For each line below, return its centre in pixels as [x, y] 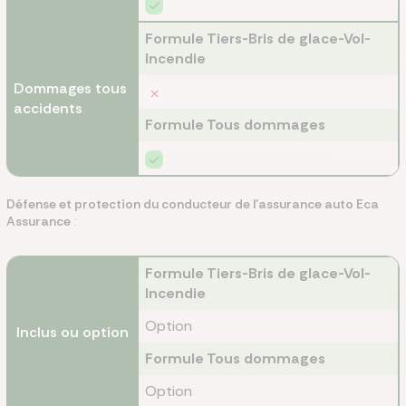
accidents [48, 108]
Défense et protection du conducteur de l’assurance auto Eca [193, 204]
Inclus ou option [72, 332]
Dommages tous [70, 88]
